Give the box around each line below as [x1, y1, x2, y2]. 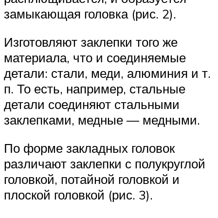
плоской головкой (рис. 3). [4, 186, 153, 202]
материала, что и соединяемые [4, 49, 186, 65]
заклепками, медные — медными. [4, 111, 200, 127]
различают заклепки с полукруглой [4, 155, 205, 171]
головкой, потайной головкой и [4, 171, 180, 187]
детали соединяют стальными [4, 96, 180, 112]
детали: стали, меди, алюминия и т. [4, 65, 211, 81]
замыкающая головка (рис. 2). [4, 6, 176, 22]
